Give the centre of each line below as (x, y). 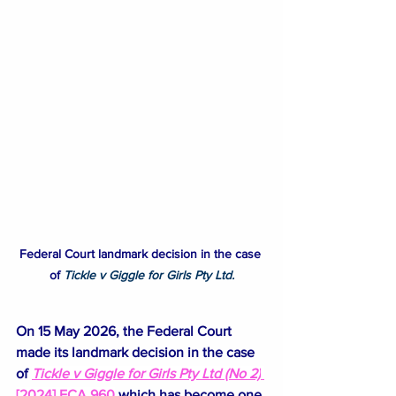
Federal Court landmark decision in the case (141, 253)
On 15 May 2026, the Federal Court (126, 331)
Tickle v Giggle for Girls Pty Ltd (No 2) (146, 373)
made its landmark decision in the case (137, 352)
